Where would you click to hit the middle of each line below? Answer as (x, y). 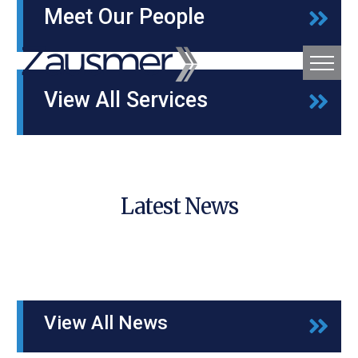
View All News (106, 322)
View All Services (126, 100)
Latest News (179, 207)
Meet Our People (124, 16)
